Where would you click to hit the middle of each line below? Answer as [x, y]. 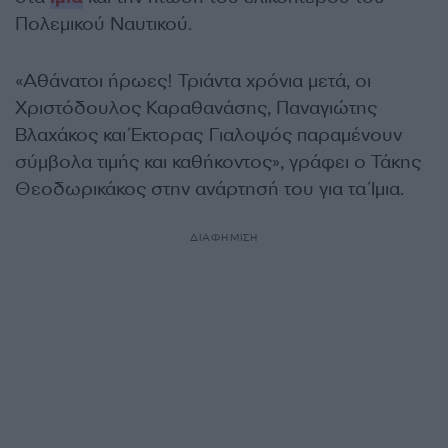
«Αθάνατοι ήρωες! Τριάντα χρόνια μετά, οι [193, 81]
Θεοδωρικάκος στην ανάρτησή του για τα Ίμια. [209, 189]
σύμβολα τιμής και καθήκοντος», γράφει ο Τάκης [218, 162]
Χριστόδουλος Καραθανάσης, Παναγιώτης [196, 108]
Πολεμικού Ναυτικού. [103, 24]
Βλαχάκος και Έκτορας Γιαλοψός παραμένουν [208, 135]
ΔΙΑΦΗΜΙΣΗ [224, 237]
